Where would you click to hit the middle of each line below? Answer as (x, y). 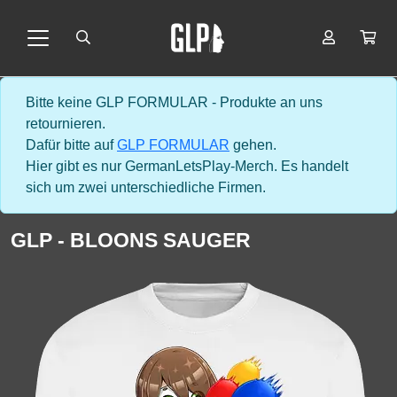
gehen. (253, 145)
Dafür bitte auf (71, 145)
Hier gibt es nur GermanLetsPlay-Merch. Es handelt (187, 166)
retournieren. (66, 124)
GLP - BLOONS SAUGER (131, 240)
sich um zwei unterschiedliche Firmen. (146, 187)
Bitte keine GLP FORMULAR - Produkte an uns (174, 102)
